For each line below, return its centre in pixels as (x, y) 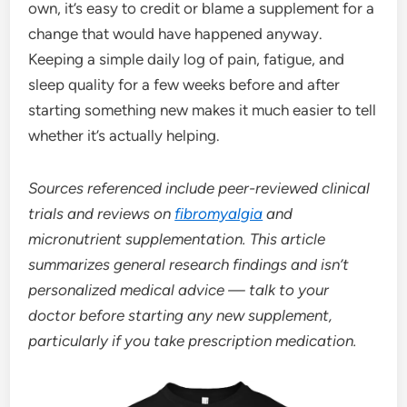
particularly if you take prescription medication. (193, 340)
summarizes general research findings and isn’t (189, 264)
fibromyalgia (219, 213)
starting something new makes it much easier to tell (203, 109)
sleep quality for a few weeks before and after (184, 84)
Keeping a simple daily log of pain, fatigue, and (187, 59)
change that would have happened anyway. (176, 33)
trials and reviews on (102, 213)
